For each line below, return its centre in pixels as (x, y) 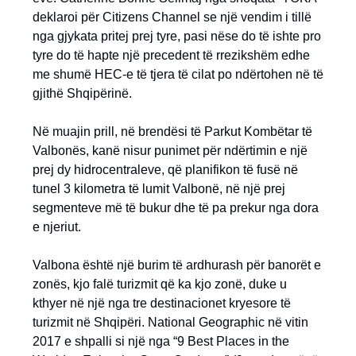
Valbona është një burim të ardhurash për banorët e (177, 265)
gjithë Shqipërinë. (82, 93)
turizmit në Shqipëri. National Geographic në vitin (170, 322)
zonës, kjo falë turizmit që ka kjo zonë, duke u (160, 284)
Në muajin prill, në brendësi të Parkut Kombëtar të (172, 132)
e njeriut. (57, 227)
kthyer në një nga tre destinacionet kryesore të (162, 303)
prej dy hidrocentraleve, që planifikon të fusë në (165, 170)
